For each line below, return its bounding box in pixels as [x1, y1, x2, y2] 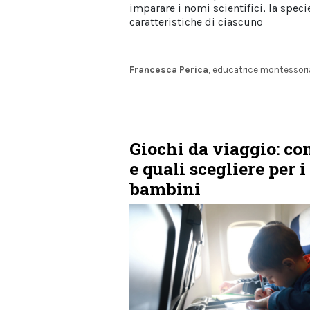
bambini [129, 177, 201, 201]
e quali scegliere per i [129, 157, 306, 181]
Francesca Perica [129, 64, 208, 75]
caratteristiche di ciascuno [129, 15, 263, 28]
